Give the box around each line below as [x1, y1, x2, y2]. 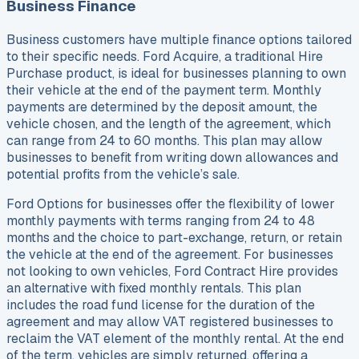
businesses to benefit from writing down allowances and [6, 149, 338, 167]
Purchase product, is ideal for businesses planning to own [6, 65, 346, 83]
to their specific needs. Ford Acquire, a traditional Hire [6, 48, 323, 66]
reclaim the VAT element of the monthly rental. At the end [6, 330, 344, 348]
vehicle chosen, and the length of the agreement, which [6, 115, 331, 133]
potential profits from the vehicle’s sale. [6, 166, 240, 184]
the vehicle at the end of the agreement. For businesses [6, 246, 333, 264]
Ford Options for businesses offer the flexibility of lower [6, 196, 335, 213]
